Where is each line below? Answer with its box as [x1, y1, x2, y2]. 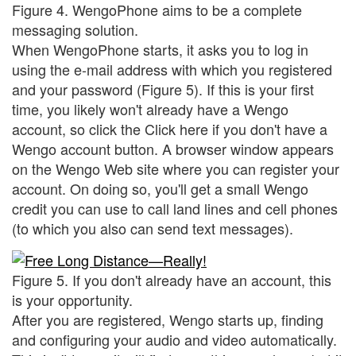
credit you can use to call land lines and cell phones [12, 197, 338, 219]
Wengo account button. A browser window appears [12, 137, 334, 159]
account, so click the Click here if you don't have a [12, 118, 327, 139]
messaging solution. [12, 18, 138, 40]
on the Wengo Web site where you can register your [12, 157, 339, 179]
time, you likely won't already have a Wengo [12, 98, 288, 119]
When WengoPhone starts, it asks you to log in [12, 38, 308, 60]
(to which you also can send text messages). [12, 217, 293, 238]
